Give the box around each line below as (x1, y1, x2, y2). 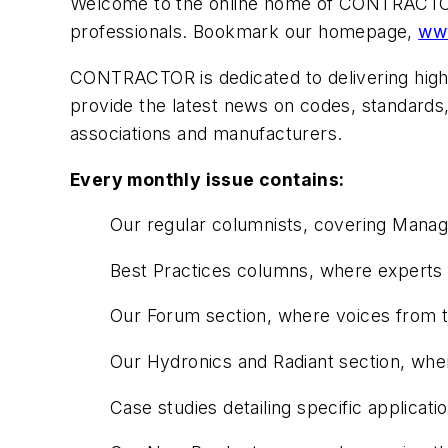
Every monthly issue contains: (70, 168, 345, 190)
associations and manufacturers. (70, 122, 343, 144)
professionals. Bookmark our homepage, (70, 21, 419, 43)
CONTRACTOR (70, 66, 195, 88)
